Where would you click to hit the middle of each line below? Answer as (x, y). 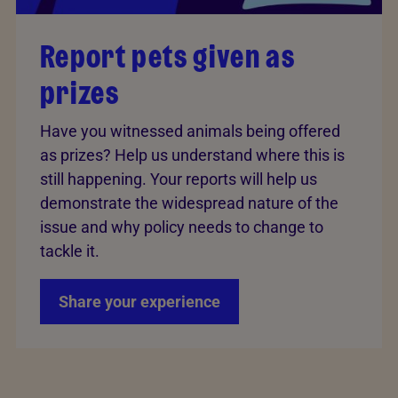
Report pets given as (168, 57)
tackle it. (72, 251)
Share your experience (139, 302)
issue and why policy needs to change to (182, 227)
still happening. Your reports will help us (179, 179)
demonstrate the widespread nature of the (189, 203)
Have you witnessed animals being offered (190, 131)
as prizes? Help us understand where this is (192, 155)
